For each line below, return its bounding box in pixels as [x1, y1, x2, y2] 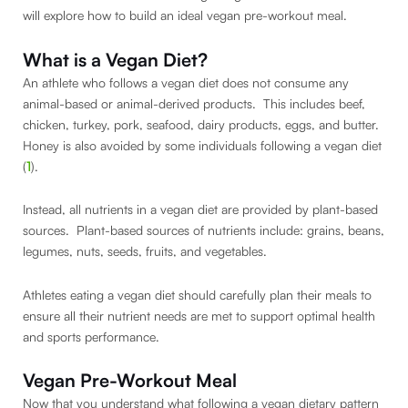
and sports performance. [23, 328, 159, 344]
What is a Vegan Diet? [23, 47, 208, 71]
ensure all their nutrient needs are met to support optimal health [23, 307, 375, 323]
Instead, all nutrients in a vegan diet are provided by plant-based [23, 201, 378, 218]
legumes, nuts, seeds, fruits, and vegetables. [23, 243, 270, 260]
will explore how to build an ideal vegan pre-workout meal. [23, 7, 347, 24]
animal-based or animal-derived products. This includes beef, [23, 95, 365, 111]
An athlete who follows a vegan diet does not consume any [23, 74, 349, 90]
